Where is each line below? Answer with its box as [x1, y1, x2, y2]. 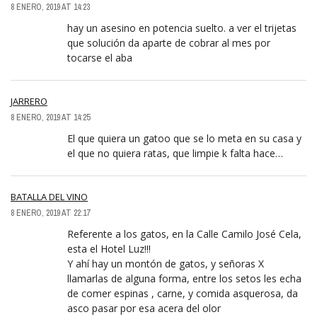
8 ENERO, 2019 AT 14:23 [11, 1, 90, 13]
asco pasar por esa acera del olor [67, 301, 221, 316]
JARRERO [11, 95, 47, 108]
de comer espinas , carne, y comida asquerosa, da [67, 287, 298, 301]
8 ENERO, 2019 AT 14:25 [11, 112, 90, 124]
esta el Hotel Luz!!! [67, 242, 151, 256]
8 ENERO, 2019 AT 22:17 [11, 207, 90, 219]
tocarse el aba [67, 51, 132, 65]
